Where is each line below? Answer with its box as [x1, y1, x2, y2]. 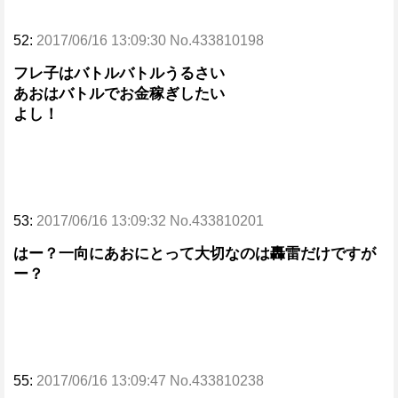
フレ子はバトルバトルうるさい [13, 65, 225, 82]
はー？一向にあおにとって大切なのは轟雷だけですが [13, 245, 376, 262]
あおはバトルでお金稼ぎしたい [13, 85, 225, 102]
